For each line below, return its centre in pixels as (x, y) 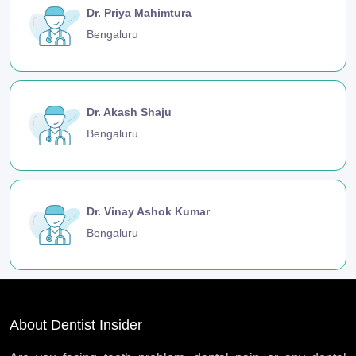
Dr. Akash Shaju (129, 112)
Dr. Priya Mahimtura (139, 12)
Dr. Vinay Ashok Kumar (148, 212)
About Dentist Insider (76, 325)
